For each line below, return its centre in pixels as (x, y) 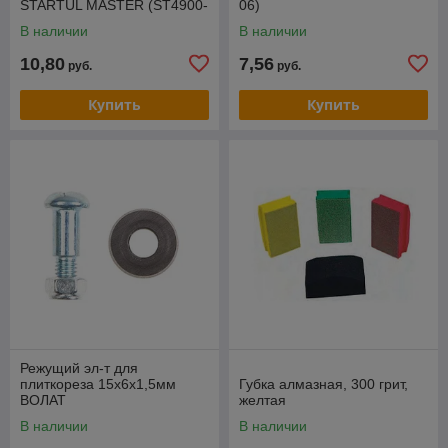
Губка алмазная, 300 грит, (323, 383)
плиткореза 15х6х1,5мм (98, 383)
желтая (262, 399)
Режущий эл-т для (79, 367)
